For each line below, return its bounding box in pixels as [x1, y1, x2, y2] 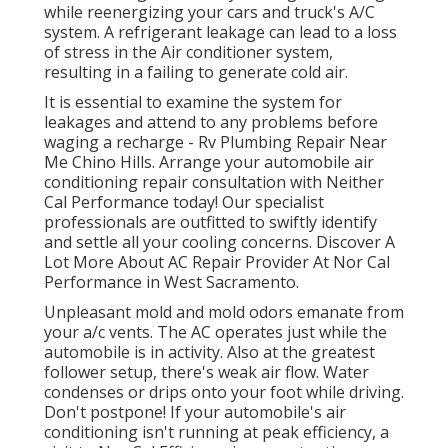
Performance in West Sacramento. [44, 271, 299, 294]
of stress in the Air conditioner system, [44, 41, 333, 64]
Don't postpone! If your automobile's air [44, 401, 346, 424]
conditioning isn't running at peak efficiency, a [44, 421, 389, 444]
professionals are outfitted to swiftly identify [44, 211, 377, 234]
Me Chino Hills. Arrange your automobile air [44, 151, 374, 174]
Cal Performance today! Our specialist [44, 191, 324, 214]
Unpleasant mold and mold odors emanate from [44, 301, 404, 324]
